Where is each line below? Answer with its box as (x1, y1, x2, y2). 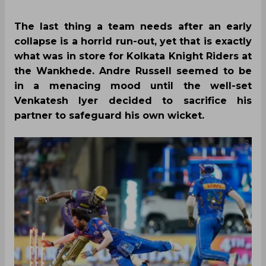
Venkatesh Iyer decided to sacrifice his (14, 95, 252, 107)
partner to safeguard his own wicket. (14, 110, 204, 122)
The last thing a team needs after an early (14, 21, 252, 33)
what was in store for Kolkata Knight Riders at (14, 50, 252, 62)
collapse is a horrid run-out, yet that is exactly (14, 36, 252, 47)
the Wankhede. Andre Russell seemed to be (14, 65, 252, 77)
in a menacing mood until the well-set (14, 80, 252, 92)
